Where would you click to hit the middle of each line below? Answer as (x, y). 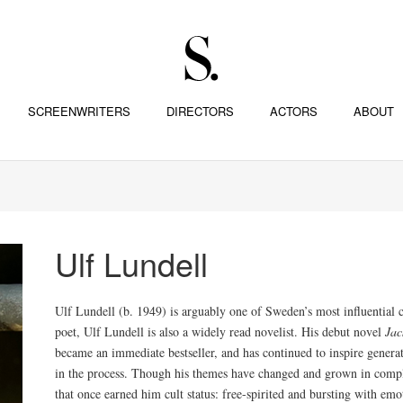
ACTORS (293, 111)
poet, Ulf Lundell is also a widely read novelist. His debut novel (220, 331)
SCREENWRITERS (79, 111)
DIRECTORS (200, 111)
